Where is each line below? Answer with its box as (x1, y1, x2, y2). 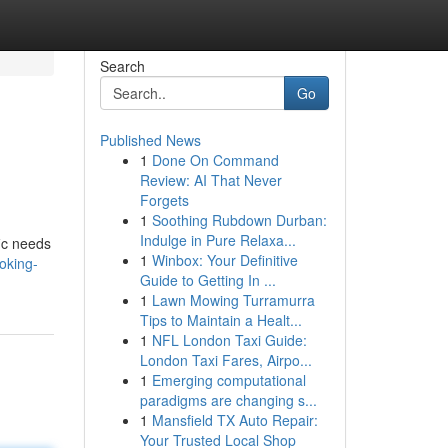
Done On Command (151, 150, 279, 170)
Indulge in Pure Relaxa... (139, 230, 296, 250)
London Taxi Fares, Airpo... (139, 350, 312, 370)
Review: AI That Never (139, 170, 282, 190)
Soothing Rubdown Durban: (151, 210, 327, 230)
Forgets (139, 190, 189, 210)
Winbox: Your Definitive (151, 250, 298, 270)
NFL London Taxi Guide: (151, 330, 307, 350)
